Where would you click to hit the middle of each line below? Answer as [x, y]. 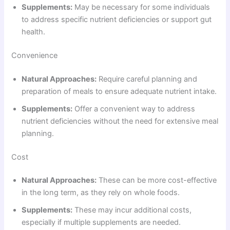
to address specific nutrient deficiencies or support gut [117, 19]
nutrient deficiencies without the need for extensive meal [120, 121]
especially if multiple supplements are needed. [101, 223]
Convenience [35, 55]
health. [34, 32]
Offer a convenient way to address [134, 109]
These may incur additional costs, [132, 210]
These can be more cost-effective [157, 180]
